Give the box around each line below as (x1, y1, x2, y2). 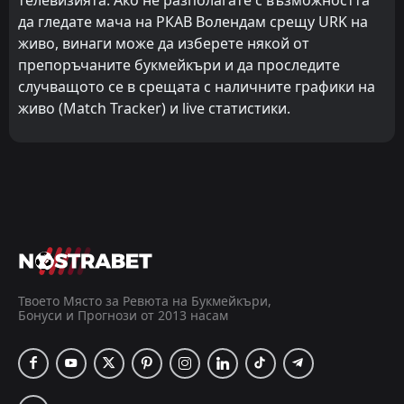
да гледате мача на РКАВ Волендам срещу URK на (18, 11, 368, 32)
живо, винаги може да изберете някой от (18, 32, 309, 53)
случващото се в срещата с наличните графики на (18, 76, 375, 96)
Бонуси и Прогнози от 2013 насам (18, 307, 228, 325)
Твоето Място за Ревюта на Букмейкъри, (18, 292, 271, 310)
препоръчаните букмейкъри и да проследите (18, 54, 340, 75)
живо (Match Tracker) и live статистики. (18, 97, 290, 118)
